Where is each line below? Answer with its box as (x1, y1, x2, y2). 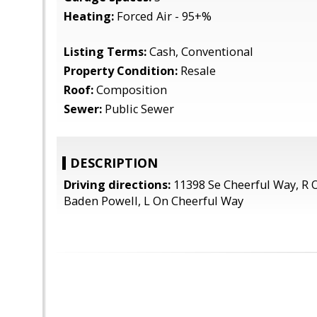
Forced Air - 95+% (114, 8, 212, 24)
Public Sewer (102, 101, 174, 117)
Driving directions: (64, 177, 171, 192)
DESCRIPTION (70, 154, 158, 171)
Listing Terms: (64, 44, 146, 59)
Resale (178, 63, 216, 79)
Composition (93, 82, 167, 98)
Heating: (64, 8, 114, 24)
